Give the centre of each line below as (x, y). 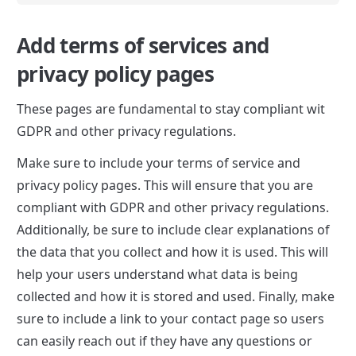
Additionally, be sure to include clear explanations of (173, 229)
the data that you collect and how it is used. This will (172, 252)
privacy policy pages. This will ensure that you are (165, 185)
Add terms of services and (143, 45)
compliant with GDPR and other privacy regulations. (173, 207)
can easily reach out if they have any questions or (164, 341)
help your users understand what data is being (157, 274)
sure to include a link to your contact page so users (170, 318)
